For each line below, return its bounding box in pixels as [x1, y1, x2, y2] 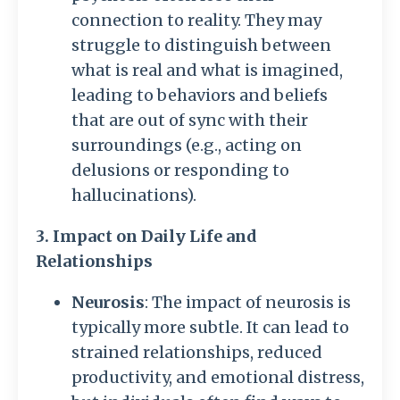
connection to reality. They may [71, 9, 321, 30]
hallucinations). [71, 184, 196, 205]
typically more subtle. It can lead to [71, 316, 349, 337]
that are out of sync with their [71, 109, 308, 130]
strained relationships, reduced [71, 341, 322, 362]
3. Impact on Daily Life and [36, 225, 257, 246]
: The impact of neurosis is [145, 291, 351, 312]
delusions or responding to [71, 159, 289, 180]
